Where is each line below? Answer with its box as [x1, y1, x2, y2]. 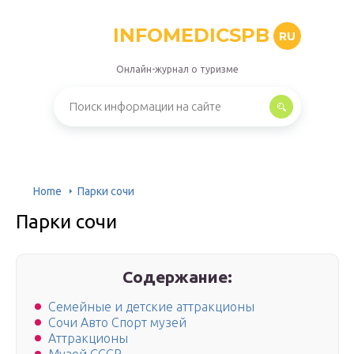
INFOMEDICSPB [112, 24, 269, 47]
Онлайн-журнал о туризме [115, 64, 239, 74]
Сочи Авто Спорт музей [48, 315, 186, 330]
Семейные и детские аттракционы [48, 299, 254, 314]
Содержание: [122, 267, 233, 286]
